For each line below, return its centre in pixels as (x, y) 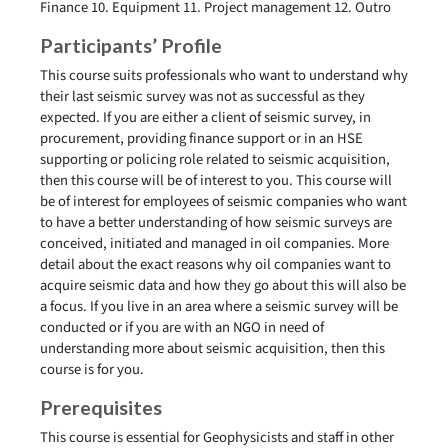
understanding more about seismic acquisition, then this (212, 348)
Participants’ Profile (131, 45)
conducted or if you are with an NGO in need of (182, 327)
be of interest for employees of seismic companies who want (223, 201)
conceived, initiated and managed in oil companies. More (214, 243)
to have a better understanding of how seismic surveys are (216, 222)
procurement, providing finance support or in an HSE (201, 138)
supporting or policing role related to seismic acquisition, (215, 159)
